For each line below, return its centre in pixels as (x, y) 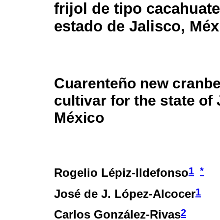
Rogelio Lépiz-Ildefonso (121, 173)
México (79, 118)
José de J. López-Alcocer (125, 193)
